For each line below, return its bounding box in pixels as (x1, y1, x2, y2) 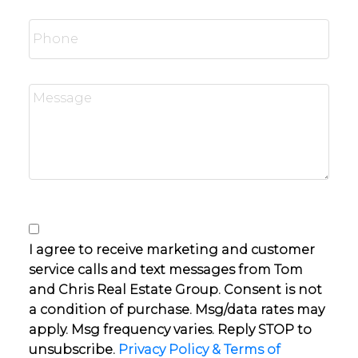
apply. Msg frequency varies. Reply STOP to (28, 322, 312, 338)
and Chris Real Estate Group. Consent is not (28, 282, 322, 298)
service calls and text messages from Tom (28, 262, 303, 278)
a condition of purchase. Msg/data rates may (28, 302, 324, 318)
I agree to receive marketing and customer (28, 242, 315, 258)
